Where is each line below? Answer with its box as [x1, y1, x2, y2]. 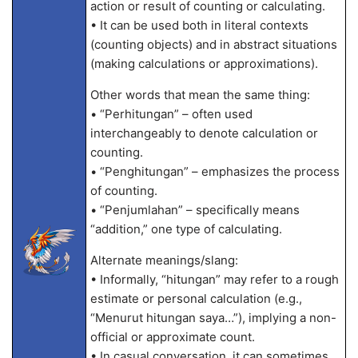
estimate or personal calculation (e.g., [89, 291, 302, 306]
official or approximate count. [89, 329, 255, 344]
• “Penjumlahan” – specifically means [89, 202, 300, 217]
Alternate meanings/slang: [89, 253, 238, 268]
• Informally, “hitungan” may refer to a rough [89, 272, 339, 287]
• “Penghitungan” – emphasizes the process [89, 164, 340, 179]
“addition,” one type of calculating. [89, 221, 282, 237]
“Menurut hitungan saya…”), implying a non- [89, 310, 336, 325]
